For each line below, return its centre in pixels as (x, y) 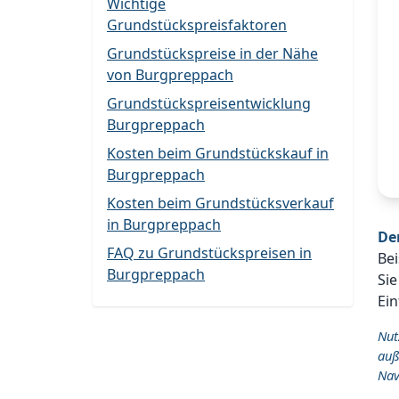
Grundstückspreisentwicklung (209, 103)
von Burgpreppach (170, 75)
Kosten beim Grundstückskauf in (218, 153)
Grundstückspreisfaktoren (197, 25)
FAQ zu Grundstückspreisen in (209, 253)
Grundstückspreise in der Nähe (212, 53)
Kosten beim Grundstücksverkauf (220, 203)
